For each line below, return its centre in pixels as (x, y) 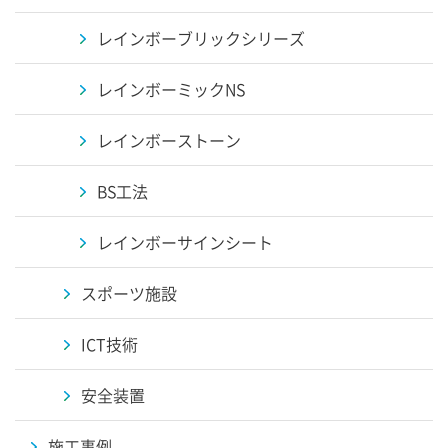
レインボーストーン (169, 140)
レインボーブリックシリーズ (201, 38)
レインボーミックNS (171, 89)
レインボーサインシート (185, 242)
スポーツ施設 (129, 293)
